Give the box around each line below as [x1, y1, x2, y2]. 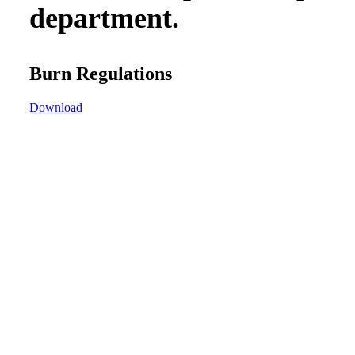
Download [29, 100, 82, 114]
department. [29, 2, 179, 35]
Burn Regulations [29, 63, 172, 84]
